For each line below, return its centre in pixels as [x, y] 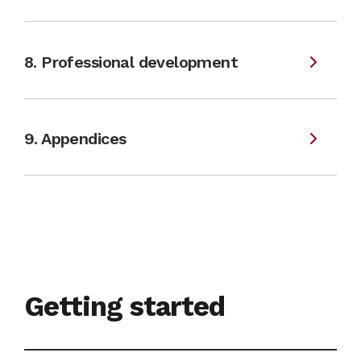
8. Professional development [131, 62]
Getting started [124, 306]
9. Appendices [75, 139]
